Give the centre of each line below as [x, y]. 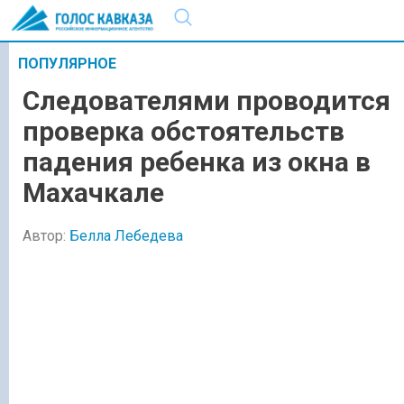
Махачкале [93, 193]
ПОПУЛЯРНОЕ [67, 64]
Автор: [46, 235]
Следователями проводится [207, 101]
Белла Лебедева [126, 235]
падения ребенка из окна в [197, 162]
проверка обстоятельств [184, 132]
